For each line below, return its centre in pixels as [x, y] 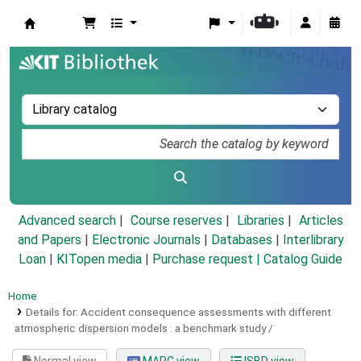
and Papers [49, 240]
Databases [241, 240]
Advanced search [67, 221]
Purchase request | [208, 259]
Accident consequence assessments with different [205, 312]
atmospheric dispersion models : [93, 328]
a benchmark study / [224, 328]
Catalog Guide [303, 259]
